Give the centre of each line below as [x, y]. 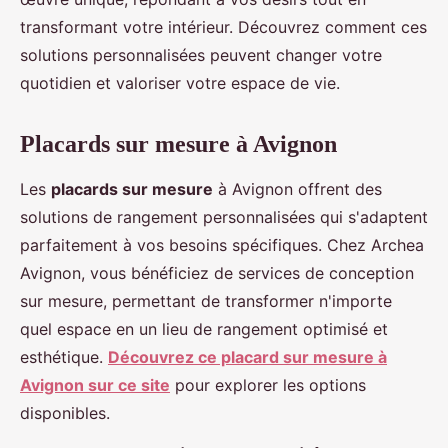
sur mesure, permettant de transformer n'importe [206, 301]
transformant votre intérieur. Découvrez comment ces [223, 27]
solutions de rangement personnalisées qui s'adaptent [224, 217]
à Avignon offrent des [297, 189]
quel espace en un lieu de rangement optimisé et [204, 329]
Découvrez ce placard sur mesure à [247, 357]
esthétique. [64, 357]
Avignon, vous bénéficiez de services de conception [217, 273]
